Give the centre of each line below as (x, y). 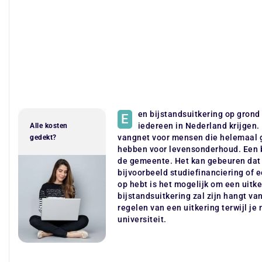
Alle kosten (49, 126)
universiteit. (142, 219)
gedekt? (43, 137)
